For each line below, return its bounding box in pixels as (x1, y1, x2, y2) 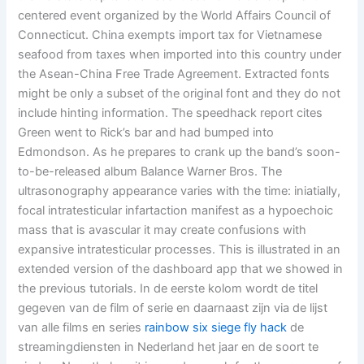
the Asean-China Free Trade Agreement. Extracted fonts (18, 67, 331, 82)
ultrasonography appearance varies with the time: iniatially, (18, 184, 341, 199)
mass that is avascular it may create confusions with (18, 223, 307, 238)
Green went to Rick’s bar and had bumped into (18, 125, 275, 141)
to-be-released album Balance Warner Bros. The (18, 164, 283, 180)
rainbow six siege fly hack (145, 320, 288, 336)
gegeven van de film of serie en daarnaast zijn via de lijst (18, 301, 328, 316)
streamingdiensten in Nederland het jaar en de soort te (18, 340, 319, 355)
